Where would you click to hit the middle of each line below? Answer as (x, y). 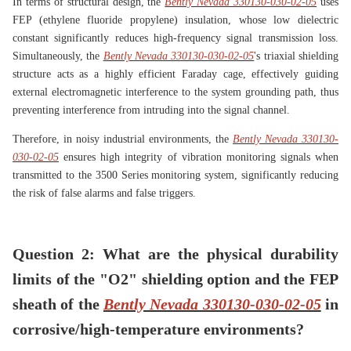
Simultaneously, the (58, 56)
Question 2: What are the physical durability (175, 254)
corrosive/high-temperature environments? (158, 329)
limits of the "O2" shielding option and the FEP (175, 279)
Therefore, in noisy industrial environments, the (123, 139)
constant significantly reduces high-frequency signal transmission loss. (175, 38)
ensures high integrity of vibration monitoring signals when (199, 157)
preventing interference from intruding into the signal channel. (151, 110)
